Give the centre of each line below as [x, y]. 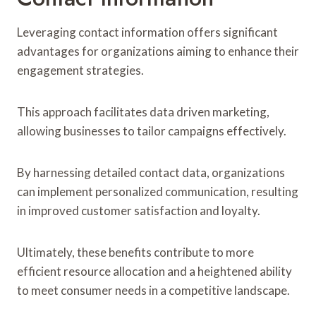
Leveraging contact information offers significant [147, 32]
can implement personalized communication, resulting [158, 191]
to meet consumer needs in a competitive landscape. [153, 290]
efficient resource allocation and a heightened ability [154, 271]
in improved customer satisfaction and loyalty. [139, 210]
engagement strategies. [80, 70]
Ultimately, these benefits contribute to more [135, 252]
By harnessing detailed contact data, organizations [151, 172]
